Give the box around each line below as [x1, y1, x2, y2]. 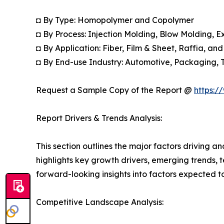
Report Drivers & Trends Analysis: [36, 112, 162, 123]
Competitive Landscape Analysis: [36, 196, 163, 207]
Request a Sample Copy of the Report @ [36, 84, 194, 95]
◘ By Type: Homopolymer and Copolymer [36, 14, 194, 25]
